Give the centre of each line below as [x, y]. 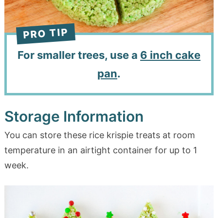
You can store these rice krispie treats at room [100, 135]
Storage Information [74, 117]
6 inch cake [170, 55]
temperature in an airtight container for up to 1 [100, 150]
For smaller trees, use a [79, 55]
